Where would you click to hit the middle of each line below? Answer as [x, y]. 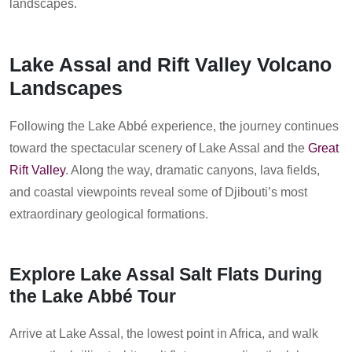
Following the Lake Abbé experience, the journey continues [174, 126]
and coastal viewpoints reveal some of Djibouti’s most [158, 192]
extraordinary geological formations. [109, 214]
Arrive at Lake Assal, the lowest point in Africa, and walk [164, 334]
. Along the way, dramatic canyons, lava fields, [192, 170]
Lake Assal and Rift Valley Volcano [170, 65]
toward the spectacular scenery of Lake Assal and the [157, 148]
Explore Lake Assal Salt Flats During [166, 275]
